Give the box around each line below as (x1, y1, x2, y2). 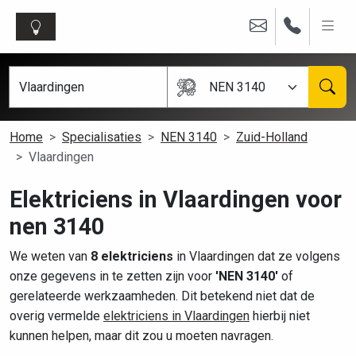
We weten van (10, 249, 91, 264)
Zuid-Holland (236, 130, 308, 145)
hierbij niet (250, 308, 310, 323)
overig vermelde (10, 308, 103, 323)
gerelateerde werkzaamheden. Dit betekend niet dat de (10, 288, 315, 304)
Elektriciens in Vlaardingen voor (10, 186, 342, 213)
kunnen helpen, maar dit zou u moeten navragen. (10, 328, 273, 343)
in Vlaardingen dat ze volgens (173, 249, 340, 264)
